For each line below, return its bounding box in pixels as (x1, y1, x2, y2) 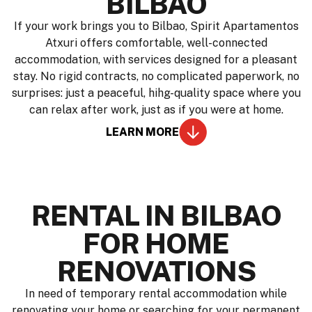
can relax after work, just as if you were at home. (29, 102, 283, 116)
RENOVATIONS (56, 254, 256, 288)
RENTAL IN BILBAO (31, 198, 281, 232)
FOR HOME (83, 226, 229, 260)
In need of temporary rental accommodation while (25, 286, 287, 300)
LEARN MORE (105, 125, 179, 139)
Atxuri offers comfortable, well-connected (45, 36, 267, 49)
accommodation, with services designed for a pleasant (15, 52, 297, 66)
